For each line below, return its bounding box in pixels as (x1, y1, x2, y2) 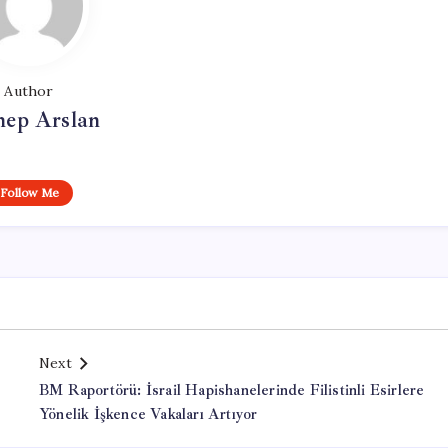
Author (4, 82, 54, 100)
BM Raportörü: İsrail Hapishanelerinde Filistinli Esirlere (39, 381, 425, 400)
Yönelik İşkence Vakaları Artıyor (39, 405, 258, 424)
